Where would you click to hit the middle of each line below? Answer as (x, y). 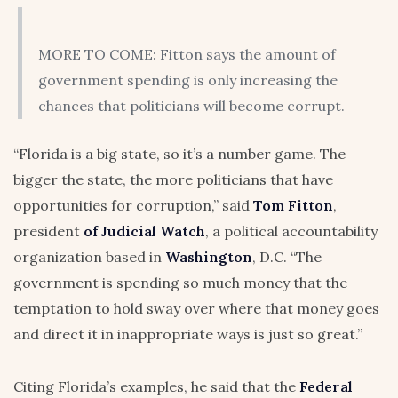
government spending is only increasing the (187, 80)
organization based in (89, 257)
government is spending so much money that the (180, 283)
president (48, 231)
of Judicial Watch (144, 231)
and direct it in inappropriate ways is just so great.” (188, 334)
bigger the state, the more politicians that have (173, 180)
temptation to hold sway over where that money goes (196, 309)
